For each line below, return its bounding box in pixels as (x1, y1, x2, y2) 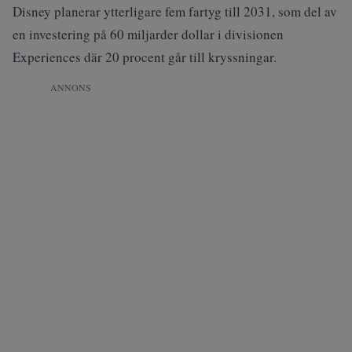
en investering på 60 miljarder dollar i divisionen (13, 25, 284, 43)
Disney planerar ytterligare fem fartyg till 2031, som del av (13, 2, 337, 20)
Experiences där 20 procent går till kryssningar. (13, 48, 277, 66)
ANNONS (50, 81, 91, 93)
